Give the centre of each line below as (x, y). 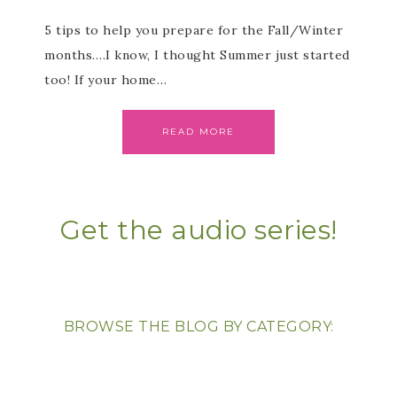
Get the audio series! (198, 230)
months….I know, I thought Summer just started (197, 55)
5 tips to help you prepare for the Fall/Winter (194, 30)
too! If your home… (105, 80)
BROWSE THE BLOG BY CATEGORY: (198, 327)
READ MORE (198, 132)
